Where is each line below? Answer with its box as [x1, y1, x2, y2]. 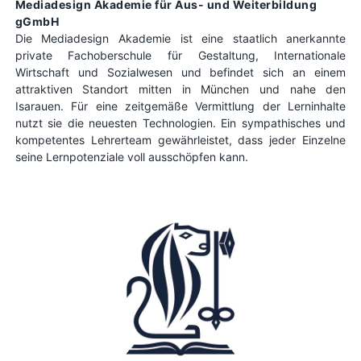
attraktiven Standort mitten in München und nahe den [15, 82, 346, 97]
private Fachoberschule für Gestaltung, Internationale [15, 48, 346, 63]
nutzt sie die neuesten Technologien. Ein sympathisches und [15, 116, 346, 131]
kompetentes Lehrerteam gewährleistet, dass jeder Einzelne [15, 133, 346, 147]
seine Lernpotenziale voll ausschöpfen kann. [15, 150, 248, 164]
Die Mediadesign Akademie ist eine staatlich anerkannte [15, 31, 346, 46]
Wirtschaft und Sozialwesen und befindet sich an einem [15, 65, 346, 80]
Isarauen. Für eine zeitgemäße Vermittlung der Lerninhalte [15, 99, 346, 114]
